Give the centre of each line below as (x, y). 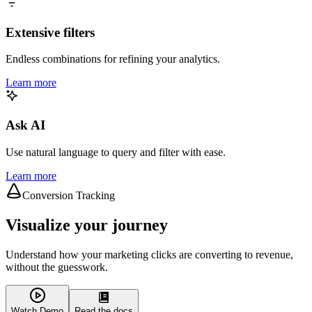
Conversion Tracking (69, 195)
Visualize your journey (87, 225)
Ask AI (25, 125)
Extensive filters (50, 32)
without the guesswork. (57, 267)
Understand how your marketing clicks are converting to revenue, (149, 254)
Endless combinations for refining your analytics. (113, 59)
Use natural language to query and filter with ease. (116, 152)
